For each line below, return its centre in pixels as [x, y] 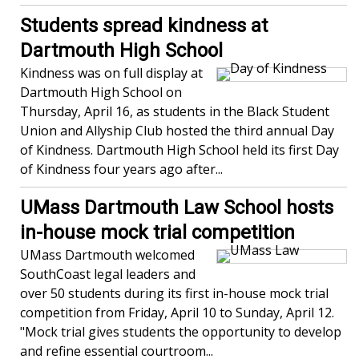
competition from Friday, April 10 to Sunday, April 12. [179, 313]
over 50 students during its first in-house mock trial [174, 294]
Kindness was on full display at [111, 73]
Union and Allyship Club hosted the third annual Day [177, 131]
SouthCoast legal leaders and [108, 274]
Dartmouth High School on [101, 93]
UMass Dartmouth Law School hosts [177, 208]
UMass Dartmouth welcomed [107, 255]
